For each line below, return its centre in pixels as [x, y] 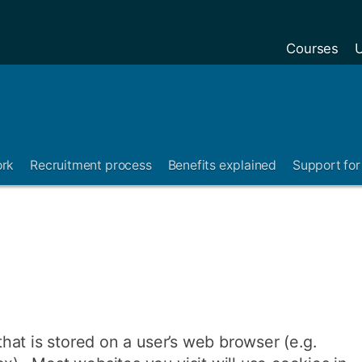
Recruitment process [91, 165]
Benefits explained [222, 165]
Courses [313, 48]
